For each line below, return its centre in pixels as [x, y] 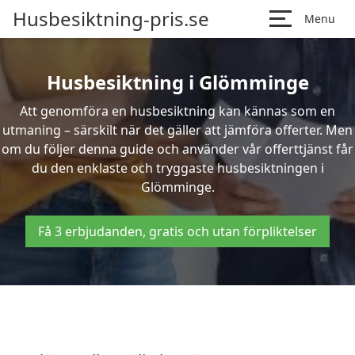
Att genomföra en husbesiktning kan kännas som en [177, 111]
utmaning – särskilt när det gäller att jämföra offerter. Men [177, 130]
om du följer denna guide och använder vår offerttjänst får [177, 149]
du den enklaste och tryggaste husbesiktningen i [177, 168]
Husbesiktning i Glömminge [177, 82]
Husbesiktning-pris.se [111, 19]
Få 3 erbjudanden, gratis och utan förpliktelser [177, 231]
